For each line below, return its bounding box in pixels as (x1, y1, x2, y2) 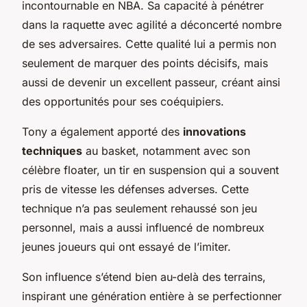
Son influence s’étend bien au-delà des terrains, (22, 269, 266, 284)
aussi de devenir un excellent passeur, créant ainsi (22, 75, 280, 89)
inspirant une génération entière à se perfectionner (22, 288, 282, 303)
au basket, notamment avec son (82, 143, 250, 158)
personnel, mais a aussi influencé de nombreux (22, 220, 265, 234)
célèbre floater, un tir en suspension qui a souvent (22, 162, 279, 177)
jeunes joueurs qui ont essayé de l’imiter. (22, 239, 231, 254)
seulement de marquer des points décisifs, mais (22, 56, 268, 70)
